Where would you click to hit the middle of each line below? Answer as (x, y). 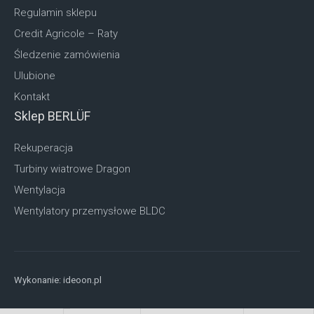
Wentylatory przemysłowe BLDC (90, 211)
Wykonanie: (39, 280)
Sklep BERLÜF (52, 116)
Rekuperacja (43, 148)
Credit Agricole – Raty (66, 34)
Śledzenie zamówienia (67, 55)
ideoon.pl (82, 280)
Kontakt (32, 97)
